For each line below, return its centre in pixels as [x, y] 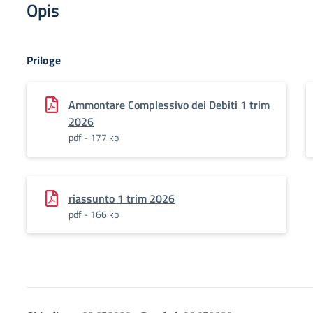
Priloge [44, 60]
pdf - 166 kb [94, 214]
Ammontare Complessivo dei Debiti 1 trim [169, 105]
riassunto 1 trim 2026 [122, 198]
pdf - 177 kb [94, 137]
